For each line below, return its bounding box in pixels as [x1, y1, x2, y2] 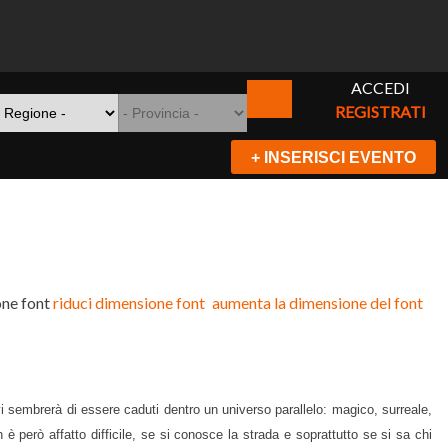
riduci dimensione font [53, 293, 205, 313]
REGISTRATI [335, 102, 427, 121]
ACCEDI [351, 78, 411, 97]
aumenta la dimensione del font [212, 293, 423, 313]
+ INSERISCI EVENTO [251, 149, 416, 166]
